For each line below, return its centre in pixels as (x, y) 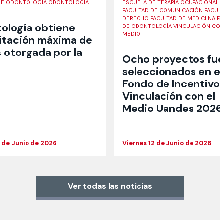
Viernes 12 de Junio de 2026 (167, 143)
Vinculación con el (169, 96)
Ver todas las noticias (110, 186)
